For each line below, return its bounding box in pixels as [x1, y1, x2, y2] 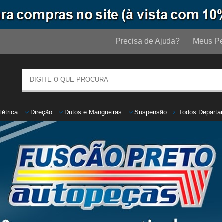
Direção [30, 109, 52, 116]
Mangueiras [89, 109, 122, 116]
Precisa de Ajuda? [115, 37, 180, 45]
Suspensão [134, 109, 166, 116]
